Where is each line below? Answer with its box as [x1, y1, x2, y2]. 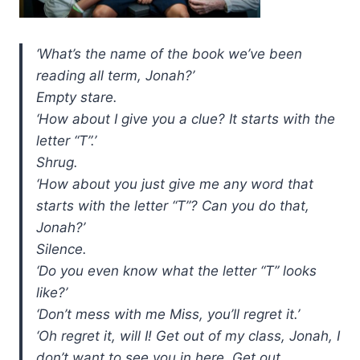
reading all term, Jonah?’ [36, 67, 194, 84]
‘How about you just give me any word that [36, 175, 313, 192]
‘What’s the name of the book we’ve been [36, 45, 302, 62]
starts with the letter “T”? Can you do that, [36, 197, 309, 214]
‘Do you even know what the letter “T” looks [36, 262, 317, 279]
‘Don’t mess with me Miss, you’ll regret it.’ [36, 305, 300, 322]
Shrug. [36, 153, 78, 170]
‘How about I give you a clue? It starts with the [36, 110, 335, 127]
